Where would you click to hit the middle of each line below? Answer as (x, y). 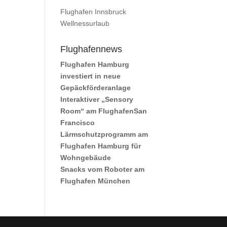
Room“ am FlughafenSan (104, 111)
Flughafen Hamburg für (101, 146)
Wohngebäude (86, 158)
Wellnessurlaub (85, 23)
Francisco (78, 123)
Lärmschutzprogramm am (104, 134)
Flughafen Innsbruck (93, 12)
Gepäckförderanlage (96, 88)
